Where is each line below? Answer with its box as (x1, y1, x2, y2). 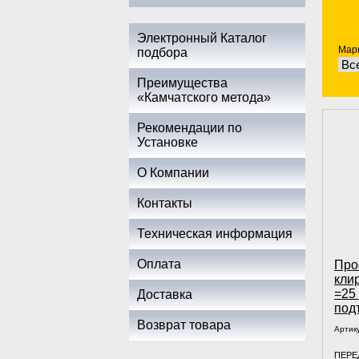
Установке (137, 135, 198, 149)
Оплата (137, 257, 181, 271)
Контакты (137, 196, 192, 210)
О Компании (137, 166, 209, 179)
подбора (137, 46, 188, 59)
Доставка (137, 288, 192, 301)
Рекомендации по (137, 121, 242, 135)
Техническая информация (137, 227, 292, 240)
